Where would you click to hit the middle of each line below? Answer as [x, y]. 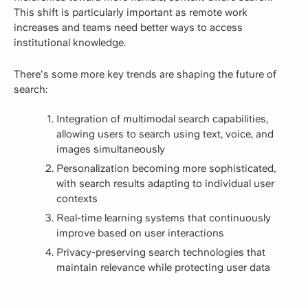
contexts [77, 199]
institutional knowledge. [70, 42]
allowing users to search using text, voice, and [165, 134]
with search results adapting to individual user [165, 184]
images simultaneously [111, 150]
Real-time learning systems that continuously [164, 218]
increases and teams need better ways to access [128, 27]
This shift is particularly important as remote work [131, 12]
